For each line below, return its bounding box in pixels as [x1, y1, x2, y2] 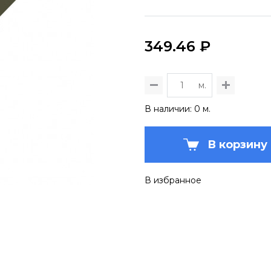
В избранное [145, 174, 201, 186]
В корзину [207, 137, 267, 151]
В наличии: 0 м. [145, 103, 211, 114]
